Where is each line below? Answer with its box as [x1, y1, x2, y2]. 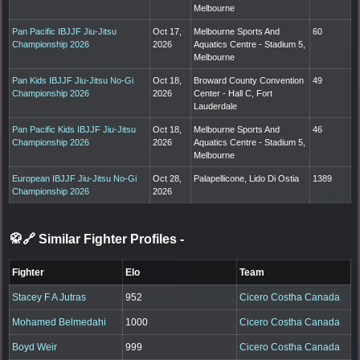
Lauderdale [194, 100, 238, 111]
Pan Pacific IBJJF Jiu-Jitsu [12, 26, 117, 36]
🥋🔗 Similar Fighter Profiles [10, 231, 180, 246]
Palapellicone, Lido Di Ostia [194, 173, 300, 183]
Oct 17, [153, 26, 182, 36]
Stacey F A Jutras [12, 291, 87, 303]
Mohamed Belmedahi [12, 316, 107, 328]
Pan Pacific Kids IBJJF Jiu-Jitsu [12, 124, 137, 134]
